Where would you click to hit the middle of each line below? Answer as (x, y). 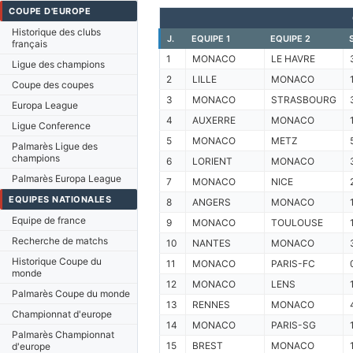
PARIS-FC (293, 264)
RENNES (211, 305)
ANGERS (211, 202)
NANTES (211, 243)
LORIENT (212, 161)
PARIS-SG (293, 325)
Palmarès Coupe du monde (71, 294)
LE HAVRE (293, 59)
